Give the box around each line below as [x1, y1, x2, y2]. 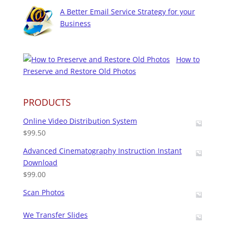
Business [60, 18, 91, 29]
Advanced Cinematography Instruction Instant [23, 146, 182, 156]
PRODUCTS [23, 96, 71, 109]
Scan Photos [23, 187, 65, 198]
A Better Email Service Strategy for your [60, 7, 195, 17]
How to [176, 54, 200, 65]
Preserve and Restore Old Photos [23, 66, 136, 76]
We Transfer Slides [23, 210, 88, 220]
